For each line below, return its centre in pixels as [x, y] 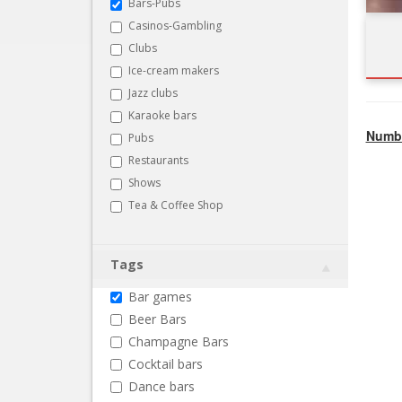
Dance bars [162, 386]
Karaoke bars [162, 115]
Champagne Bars [179, 341]
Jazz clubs [153, 92]
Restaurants [158, 160]
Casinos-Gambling [175, 25]
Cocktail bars [166, 363]
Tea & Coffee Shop [176, 205]
